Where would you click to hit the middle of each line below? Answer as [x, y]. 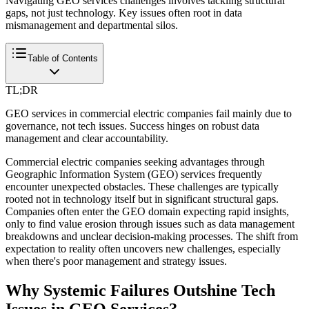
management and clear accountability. [87, 138]
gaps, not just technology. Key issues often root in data [124, 12]
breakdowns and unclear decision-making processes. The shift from [152, 236]
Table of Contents [63, 58]
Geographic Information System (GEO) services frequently [134, 174]
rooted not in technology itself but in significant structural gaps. [142, 199]
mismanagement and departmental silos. [92, 25]
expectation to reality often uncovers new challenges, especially [143, 248]
